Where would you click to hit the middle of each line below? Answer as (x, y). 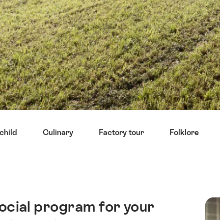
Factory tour (121, 132)
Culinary (58, 132)
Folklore (184, 132)
